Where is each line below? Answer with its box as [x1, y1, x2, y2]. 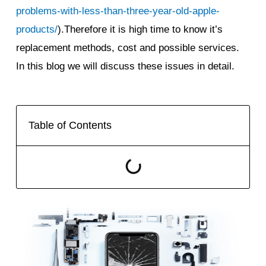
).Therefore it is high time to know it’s [58, 23, 223, 35]
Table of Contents [28, 119, 112, 131]
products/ [16, 23, 58, 35]
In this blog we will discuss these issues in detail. [16, 60, 235, 72]
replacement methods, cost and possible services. [16, 42, 240, 53]
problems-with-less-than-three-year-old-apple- [16, 5, 220, 17]
